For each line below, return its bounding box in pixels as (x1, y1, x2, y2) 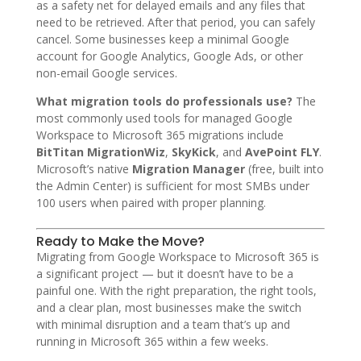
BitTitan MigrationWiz (35, 143, 165, 160)
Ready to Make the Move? (35, 231, 205, 251)
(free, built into (244, 160, 324, 176)
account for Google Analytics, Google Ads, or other (35, 48, 303, 64)
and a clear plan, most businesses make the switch (35, 299, 301, 315)
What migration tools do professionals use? (35, 93, 293, 109)
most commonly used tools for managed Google (35, 110, 293, 126)
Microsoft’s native (35, 160, 132, 176)
